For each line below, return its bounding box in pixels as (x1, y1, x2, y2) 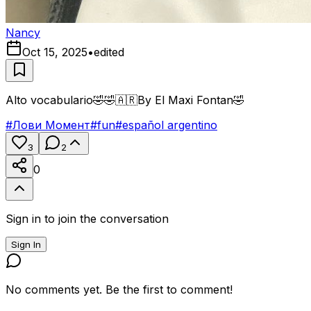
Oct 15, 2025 (22, 44, 87, 59)
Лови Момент (12, 117, 90, 132)
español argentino (122, 117, 217, 132)
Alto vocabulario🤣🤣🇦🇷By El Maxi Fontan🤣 (6, 92, 244, 107)
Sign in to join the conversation (6, 211, 169, 226)
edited (94, 44, 124, 59)
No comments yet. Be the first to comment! (6, 282, 233, 296)
